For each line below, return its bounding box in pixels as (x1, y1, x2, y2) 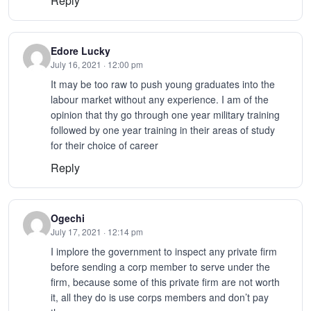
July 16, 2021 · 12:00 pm (51, 58, 143, 71)
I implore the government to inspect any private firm (51, 244, 277, 258)
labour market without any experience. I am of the (51, 92, 269, 107)
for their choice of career (51, 138, 158, 153)
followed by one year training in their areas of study (51, 123, 275, 137)
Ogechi (51, 210, 85, 225)
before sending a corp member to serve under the (51, 259, 270, 274)
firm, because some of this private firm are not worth (51, 274, 280, 289)
